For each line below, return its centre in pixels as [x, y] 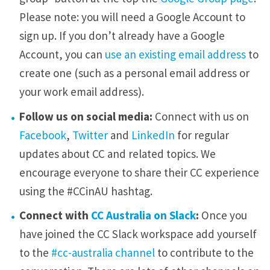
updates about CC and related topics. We [118, 153]
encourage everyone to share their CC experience [140, 172]
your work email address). [82, 92]
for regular [202, 135]
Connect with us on [201, 116]
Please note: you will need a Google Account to [133, 17]
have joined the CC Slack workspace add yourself [138, 234]
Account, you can [62, 55]
